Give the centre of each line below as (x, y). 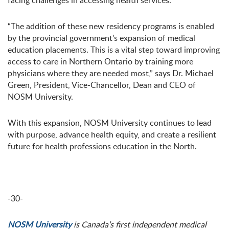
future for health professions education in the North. (102, 146)
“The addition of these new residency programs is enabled (111, 26)
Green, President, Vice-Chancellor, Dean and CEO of (102, 85)
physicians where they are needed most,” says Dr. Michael (111, 73)
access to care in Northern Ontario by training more (100, 61)
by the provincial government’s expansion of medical (101, 38)
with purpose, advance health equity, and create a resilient (112, 134)
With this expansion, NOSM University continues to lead (110, 123)
